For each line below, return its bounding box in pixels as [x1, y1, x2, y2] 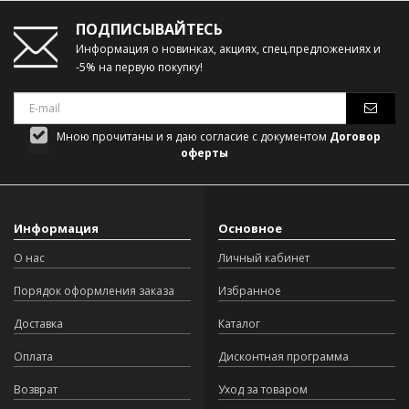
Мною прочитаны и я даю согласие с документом [54, 128, 330, 144]
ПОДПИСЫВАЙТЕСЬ [75, 19, 223, 40]
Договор [330, 128, 381, 144]
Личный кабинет [218, 249, 309, 266]
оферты [181, 144, 228, 161]
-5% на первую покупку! [75, 59, 203, 76]
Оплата [14, 348, 53, 364]
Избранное [218, 282, 281, 299]
